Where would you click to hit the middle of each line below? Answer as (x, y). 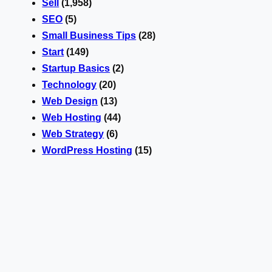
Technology (70, 84)
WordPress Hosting (87, 150)
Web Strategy (73, 134)
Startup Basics (76, 68)
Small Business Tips (89, 35)
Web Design (70, 101)
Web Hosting (72, 117)
